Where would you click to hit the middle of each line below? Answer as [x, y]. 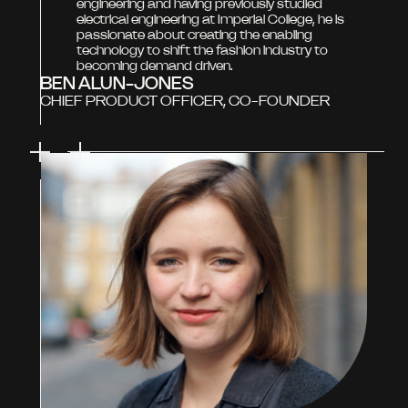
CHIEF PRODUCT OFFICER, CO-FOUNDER [185, 100]
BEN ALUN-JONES [117, 82]
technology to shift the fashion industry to [202, 50]
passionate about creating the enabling [194, 34]
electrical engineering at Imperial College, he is [210, 19]
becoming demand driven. [155, 65]
